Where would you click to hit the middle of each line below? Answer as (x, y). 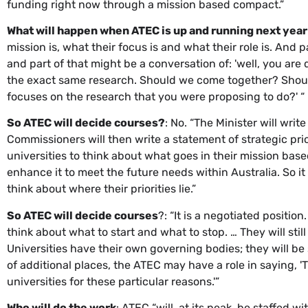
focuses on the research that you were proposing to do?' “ (156, 96)
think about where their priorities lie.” (101, 189)
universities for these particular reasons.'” (113, 281)
